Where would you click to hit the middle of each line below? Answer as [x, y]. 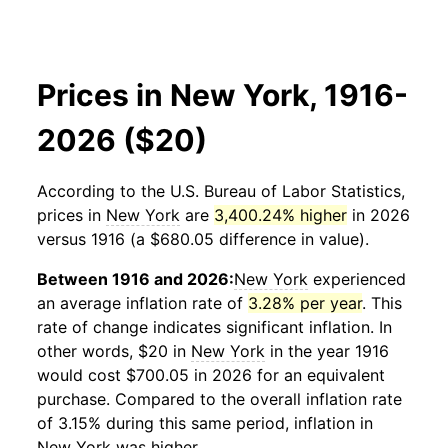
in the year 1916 [327, 351]
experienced [357, 279]
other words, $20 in [114, 351]
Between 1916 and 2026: [135, 279]
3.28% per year [305, 303]
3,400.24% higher [280, 215]
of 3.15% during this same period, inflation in [205, 423]
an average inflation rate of [142, 303]
